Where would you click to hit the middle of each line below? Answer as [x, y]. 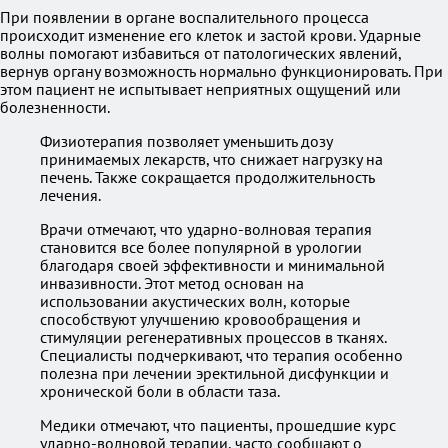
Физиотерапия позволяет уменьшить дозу [186, 141]
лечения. [70, 195]
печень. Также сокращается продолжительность [207, 177]
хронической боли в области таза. [160, 391]
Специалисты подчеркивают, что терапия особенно [221, 355]
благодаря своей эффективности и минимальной [212, 265]
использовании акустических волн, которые [195, 301]
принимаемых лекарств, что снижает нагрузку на [211, 159]
